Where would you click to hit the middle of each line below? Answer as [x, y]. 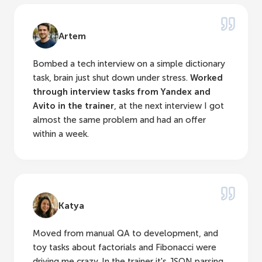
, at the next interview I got [169, 106]
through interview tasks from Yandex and [122, 92]
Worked [206, 78]
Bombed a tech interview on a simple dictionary [129, 64]
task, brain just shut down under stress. [111, 78]
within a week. [61, 134]
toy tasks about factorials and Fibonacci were [125, 248]
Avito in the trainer [73, 106]
